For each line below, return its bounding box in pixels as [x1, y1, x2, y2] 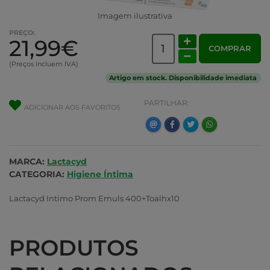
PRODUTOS [9, 234, 139, 261]
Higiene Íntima [67, 168, 133, 180]
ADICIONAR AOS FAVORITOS [24, 102, 121, 111]
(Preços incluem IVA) [9, 60, 78, 68]
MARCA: [9, 155, 47, 167]
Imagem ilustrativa [98, 11, 172, 20]
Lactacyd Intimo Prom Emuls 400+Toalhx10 [9, 193, 180, 203]
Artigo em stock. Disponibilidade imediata [109, 73, 257, 82]
